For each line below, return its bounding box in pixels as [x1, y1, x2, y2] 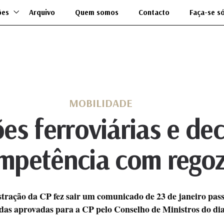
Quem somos [74, 7, 118, 17]
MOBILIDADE [69, 96, 132, 110]
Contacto [138, 7, 169, 17]
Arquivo [28, 7, 55, 17]
